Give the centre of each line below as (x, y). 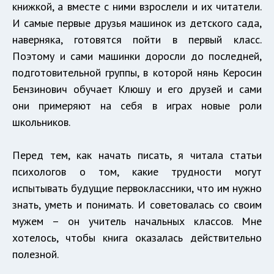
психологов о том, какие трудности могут (137, 172)
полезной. (35, 254)
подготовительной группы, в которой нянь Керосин (137, 73)
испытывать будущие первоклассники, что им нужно (137, 188)
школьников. (41, 122)
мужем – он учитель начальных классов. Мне (137, 221)
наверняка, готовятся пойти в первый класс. (137, 40)
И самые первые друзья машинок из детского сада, (137, 23)
